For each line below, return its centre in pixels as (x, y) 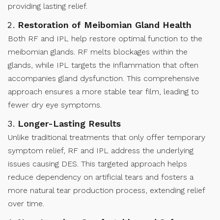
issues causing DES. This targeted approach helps (97, 164)
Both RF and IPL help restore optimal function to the (105, 39)
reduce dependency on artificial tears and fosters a (101, 177)
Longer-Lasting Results (69, 124)
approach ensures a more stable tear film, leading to (103, 92)
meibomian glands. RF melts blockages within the (98, 52)
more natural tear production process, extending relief (106, 191)
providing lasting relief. (48, 6)
